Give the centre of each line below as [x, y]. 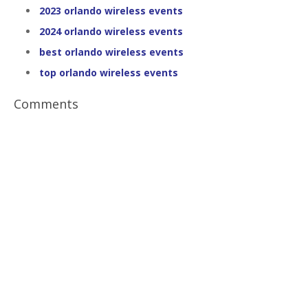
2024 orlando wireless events [111, 31]
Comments [46, 104]
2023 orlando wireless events [111, 11]
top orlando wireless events [109, 73]
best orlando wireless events [111, 52]
